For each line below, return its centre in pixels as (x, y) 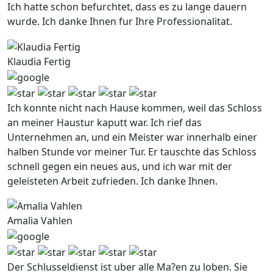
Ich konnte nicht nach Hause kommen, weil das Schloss (135, 108)
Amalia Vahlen (40, 221)
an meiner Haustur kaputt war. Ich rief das (105, 122)
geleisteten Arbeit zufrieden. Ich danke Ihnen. (112, 181)
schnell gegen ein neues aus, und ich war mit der (120, 166)
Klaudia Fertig (39, 62)
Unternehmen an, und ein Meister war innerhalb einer (132, 137)
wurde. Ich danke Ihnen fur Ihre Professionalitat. (120, 22)
